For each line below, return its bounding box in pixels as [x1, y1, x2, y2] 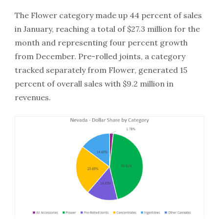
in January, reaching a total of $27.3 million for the [15, 23, 200, 34]
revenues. [15, 92, 51, 102]
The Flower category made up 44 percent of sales [15, 10, 202, 20]
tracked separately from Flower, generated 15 [15, 65, 187, 75]
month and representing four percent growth [15, 37, 188, 47]
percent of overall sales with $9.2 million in [15, 78, 174, 88]
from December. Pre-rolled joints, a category [15, 51, 185, 61]
